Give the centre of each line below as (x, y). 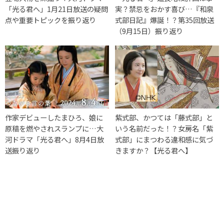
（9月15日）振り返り (149, 31)
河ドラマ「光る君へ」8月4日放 (54, 139)
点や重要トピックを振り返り (50, 20)
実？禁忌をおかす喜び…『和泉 (164, 9)
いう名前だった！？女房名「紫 (164, 128)
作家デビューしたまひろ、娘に (54, 117)
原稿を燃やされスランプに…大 (54, 128)
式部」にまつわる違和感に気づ (164, 139)
